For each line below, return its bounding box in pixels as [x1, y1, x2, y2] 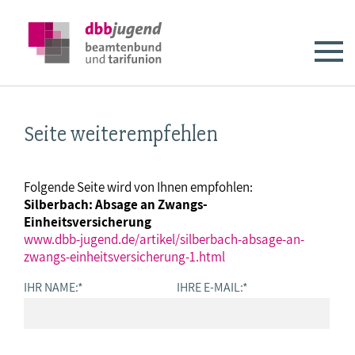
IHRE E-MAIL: [177, 279, 242, 295]
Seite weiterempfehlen [24, 121, 218, 147]
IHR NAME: [24, 279, 78, 295]
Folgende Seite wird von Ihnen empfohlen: [24, 178, 253, 196]
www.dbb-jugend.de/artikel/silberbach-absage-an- [24, 231, 304, 248]
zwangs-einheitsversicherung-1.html [24, 248, 225, 265]
